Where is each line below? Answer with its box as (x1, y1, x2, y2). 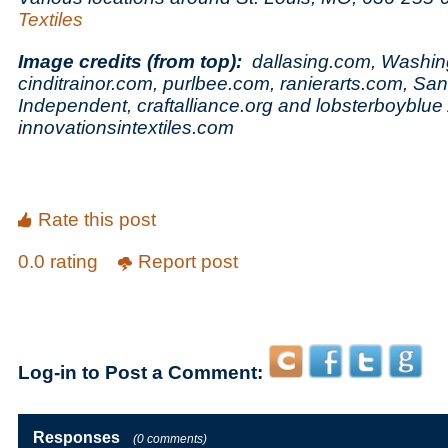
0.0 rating (18, 251, 103, 272)
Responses (33, 429, 120, 446)
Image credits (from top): (18, 51, 252, 72)
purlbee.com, (163, 73, 280, 94)
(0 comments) (133, 432, 207, 446)
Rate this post (38, 209, 156, 230)
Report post (138, 251, 238, 272)
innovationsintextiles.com (18, 117, 234, 138)
